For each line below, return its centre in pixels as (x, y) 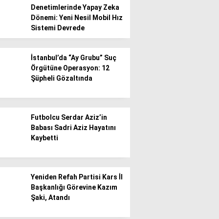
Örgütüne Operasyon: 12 (70, 68)
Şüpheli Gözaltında (62, 78)
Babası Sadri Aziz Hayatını (73, 128)
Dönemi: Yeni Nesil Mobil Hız (77, 18)
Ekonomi (120, 45)
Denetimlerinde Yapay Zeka (75, 7)
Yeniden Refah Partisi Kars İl (77, 177)
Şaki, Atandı (50, 197)
